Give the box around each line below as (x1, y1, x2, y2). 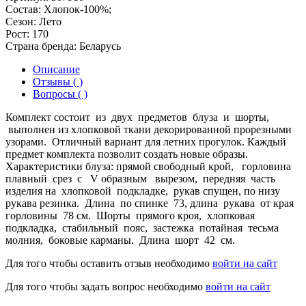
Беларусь (79, 40, 121, 53)
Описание (33, 64, 80, 76)
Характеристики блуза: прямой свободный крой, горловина (5, 161, 291, 173)
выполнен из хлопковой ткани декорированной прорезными (5, 124, 292, 136)
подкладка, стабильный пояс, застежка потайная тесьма (5, 222, 281, 234)
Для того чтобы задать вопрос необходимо (5, 281, 206, 293)
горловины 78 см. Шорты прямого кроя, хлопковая (5, 210, 258, 222)
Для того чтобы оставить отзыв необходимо (5, 258, 212, 270)
